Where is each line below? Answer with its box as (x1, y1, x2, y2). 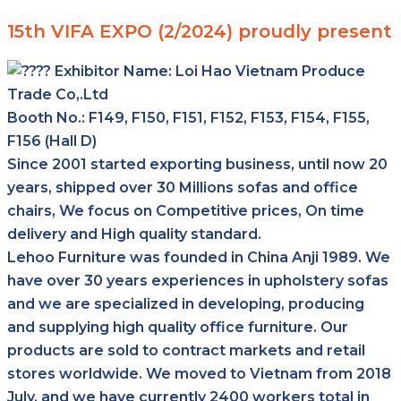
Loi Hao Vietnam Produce (175, 62, 365, 80)
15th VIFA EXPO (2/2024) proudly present (7, 20, 392, 42)
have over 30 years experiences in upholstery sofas (7, 271, 388, 289)
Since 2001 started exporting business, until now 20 (7, 155, 388, 173)
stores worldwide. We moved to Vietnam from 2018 (7, 364, 391, 382)
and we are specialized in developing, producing (7, 294, 364, 312)
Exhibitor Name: (51, 62, 175, 80)
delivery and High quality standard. (7, 225, 261, 243)
